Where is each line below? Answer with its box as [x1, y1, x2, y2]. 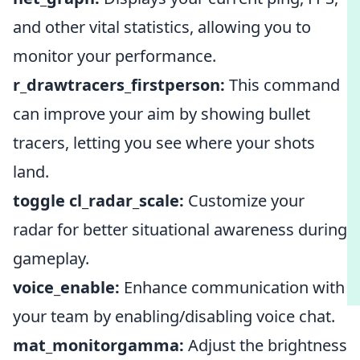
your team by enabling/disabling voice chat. [13, 305, 335, 327]
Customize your [184, 190, 305, 211]
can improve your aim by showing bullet [13, 103, 310, 125]
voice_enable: [13, 276, 120, 298]
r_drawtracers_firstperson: [13, 74, 225, 96]
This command [225, 74, 340, 96]
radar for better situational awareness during [13, 219, 347, 240]
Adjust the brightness [184, 334, 347, 356]
